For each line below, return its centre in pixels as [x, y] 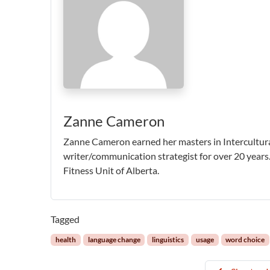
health [66, 239]
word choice [245, 239]
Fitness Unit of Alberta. [111, 170]
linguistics [168, 239]
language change [114, 239]
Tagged [65, 219]
